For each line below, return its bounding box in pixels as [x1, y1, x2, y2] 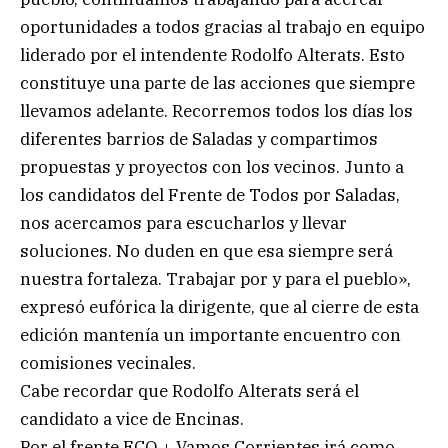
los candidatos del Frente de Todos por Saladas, [20, 183, 400, 206]
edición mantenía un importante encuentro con [20, 323, 401, 346]
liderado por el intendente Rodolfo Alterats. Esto [20, 43, 405, 66]
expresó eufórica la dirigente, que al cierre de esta [20, 295, 419, 318]
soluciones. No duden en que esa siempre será [20, 239, 393, 262]
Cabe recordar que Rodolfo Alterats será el [20, 379, 359, 402]
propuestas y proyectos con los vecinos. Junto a [20, 155, 404, 178]
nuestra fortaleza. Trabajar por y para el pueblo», [20, 267, 411, 290]
